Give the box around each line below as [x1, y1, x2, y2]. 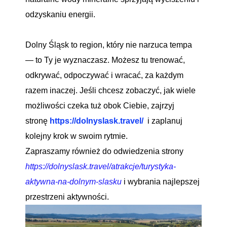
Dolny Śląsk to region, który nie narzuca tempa [25, 41, 192, 49]
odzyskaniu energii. [25, 10, 97, 19]
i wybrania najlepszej [122, 177, 200, 186]
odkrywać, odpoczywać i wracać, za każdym [25, 71, 183, 80]
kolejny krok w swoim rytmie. [25, 132, 128, 140]
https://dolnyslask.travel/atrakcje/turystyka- [25, 162, 176, 171]
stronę [25, 117, 50, 125]
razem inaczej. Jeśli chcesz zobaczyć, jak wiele [25, 86, 196, 95]
